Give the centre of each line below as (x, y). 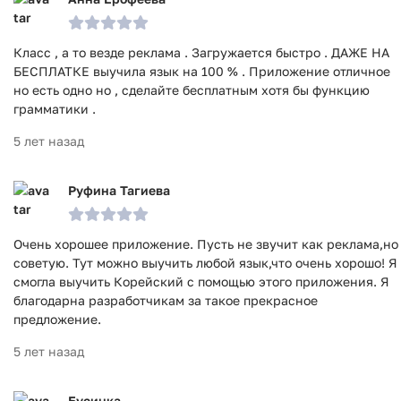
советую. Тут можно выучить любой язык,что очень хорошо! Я (205, 263)
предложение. (57, 320)
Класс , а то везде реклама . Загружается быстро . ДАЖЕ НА (201, 53)
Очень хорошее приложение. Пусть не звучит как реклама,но (206, 244)
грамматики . (55, 109)
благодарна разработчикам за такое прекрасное (166, 301)
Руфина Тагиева (119, 191)
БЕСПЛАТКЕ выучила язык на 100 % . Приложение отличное (202, 72)
